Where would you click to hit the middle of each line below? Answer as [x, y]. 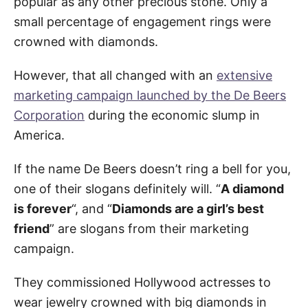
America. [39, 135]
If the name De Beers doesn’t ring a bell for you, [152, 168]
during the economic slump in [172, 115]
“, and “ [92, 208]
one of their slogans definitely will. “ [117, 188]
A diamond [252, 188]
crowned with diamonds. [86, 41]
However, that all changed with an [115, 75]
